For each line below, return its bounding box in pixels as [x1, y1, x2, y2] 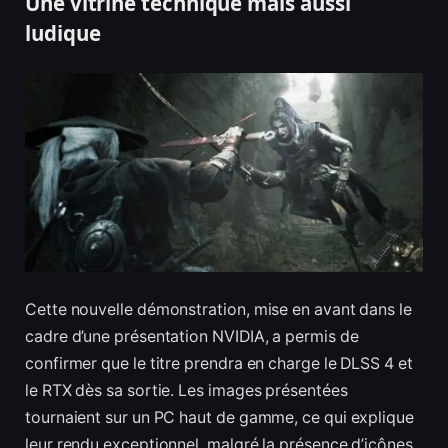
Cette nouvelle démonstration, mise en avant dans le [25, 300, 412, 320]
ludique [25, 19, 101, 48]
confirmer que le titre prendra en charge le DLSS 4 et [25, 354, 413, 374]
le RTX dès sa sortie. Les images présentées [25, 381, 348, 401]
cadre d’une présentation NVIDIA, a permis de [25, 327, 359, 347]
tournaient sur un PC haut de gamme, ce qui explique [25, 408, 414, 428]
